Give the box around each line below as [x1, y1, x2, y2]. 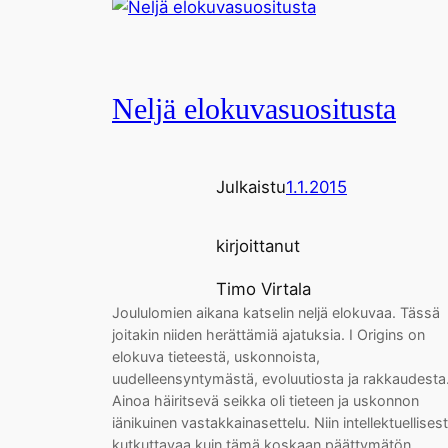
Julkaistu [216, 176, 286, 197]
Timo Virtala [216, 279, 311, 299]
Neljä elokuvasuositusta [112, 93, 396, 126]
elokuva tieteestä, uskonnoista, [112, 348, 320, 365]
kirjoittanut [216, 236, 300, 257]
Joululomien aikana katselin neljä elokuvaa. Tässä [112, 304, 440, 321]
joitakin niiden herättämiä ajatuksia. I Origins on [112, 326, 425, 343]
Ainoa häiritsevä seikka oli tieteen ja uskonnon [112, 392, 419, 409]
